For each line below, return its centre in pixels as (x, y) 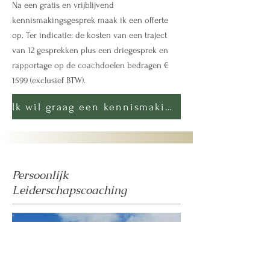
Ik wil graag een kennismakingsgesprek (168, 107)
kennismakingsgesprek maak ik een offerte (90, 20)
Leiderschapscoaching (69, 190)
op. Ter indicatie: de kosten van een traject (89, 35)
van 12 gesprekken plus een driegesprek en (90, 50)
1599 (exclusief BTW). (49, 80)
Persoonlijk (40, 175)
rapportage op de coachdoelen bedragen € (90, 65)
